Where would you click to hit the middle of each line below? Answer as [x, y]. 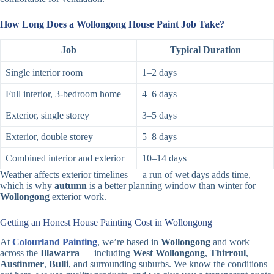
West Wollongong [169, 253]
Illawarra [60, 253]
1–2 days [159, 72]
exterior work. [78, 196]
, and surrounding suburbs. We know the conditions [168, 264]
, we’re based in [129, 242]
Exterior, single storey [47, 115]
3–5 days [159, 115]
